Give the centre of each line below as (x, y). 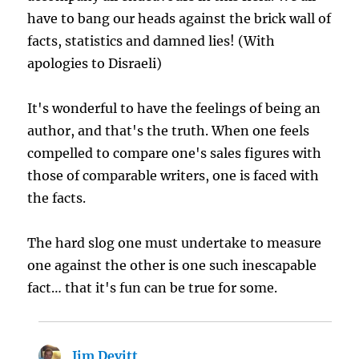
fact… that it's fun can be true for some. (153, 288)
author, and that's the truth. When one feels (169, 131)
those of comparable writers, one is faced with (173, 176)
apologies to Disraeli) (95, 64)
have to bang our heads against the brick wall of (179, 19)
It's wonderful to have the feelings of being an (174, 109)
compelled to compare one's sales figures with (175, 153)
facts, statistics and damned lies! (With (151, 41)
